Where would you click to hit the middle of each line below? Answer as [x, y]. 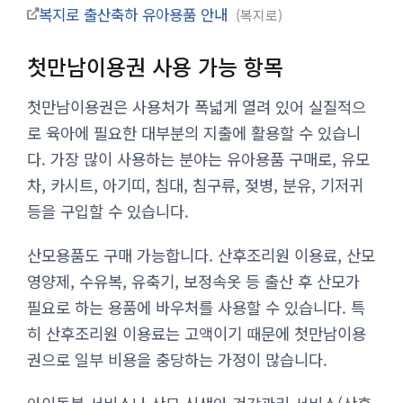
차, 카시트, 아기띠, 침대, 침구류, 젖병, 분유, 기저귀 [195, 184]
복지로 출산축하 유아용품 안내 [135, 14]
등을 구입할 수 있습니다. [108, 210]
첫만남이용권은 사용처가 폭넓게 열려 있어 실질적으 [197, 106]
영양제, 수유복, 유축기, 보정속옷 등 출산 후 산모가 [193, 281]
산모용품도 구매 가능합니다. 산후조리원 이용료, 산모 [201, 255]
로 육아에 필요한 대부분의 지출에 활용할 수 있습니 [194, 132]
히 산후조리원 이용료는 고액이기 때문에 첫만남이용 [197, 333]
